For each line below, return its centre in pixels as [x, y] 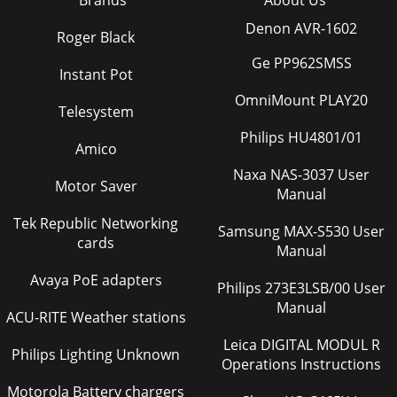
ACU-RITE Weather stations [96, 317]
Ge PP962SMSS [301, 62]
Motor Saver [96, 186]
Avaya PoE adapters [96, 280]
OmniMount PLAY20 [301, 100]
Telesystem [96, 111]
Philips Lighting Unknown [96, 354]
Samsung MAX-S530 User [251, 231]
